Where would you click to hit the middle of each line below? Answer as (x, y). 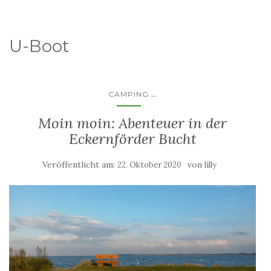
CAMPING (129, 94)
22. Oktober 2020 (149, 165)
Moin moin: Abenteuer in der (132, 123)
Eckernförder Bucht (132, 139)
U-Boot (39, 46)
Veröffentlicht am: (80, 165)
